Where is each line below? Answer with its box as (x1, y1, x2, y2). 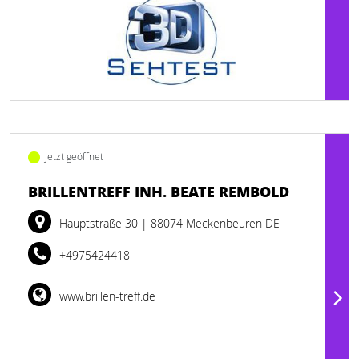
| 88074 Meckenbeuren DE (141, 216, 280, 231)
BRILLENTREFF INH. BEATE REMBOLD (28, 181, 289, 202)
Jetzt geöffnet (45, 150, 103, 163)
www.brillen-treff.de (56, 288, 155, 304)
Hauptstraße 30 (59, 216, 141, 231)
